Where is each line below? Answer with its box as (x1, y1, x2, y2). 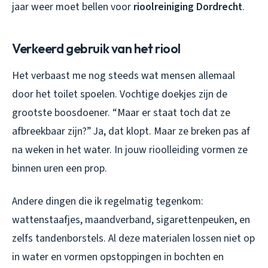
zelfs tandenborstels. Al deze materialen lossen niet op (12, 231, 255, 246)
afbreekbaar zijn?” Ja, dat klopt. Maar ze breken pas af (12, 124, 250, 139)
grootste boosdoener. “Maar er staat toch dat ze (12, 105, 230, 121)
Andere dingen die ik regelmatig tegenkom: (12, 194, 203, 209)
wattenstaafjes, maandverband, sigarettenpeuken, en (12, 212, 250, 228)
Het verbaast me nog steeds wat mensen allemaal (12, 68, 235, 84)
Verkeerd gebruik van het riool (12, 40, 181, 57)
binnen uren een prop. (12, 161, 107, 176)
